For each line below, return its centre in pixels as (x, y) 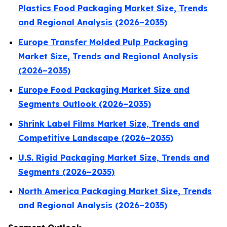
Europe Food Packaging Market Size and (104, 90)
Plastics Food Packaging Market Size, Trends (113, 8)
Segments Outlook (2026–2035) (85, 104)
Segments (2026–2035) (66, 172)
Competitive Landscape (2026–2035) (96, 138)
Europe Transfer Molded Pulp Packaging (103, 42)
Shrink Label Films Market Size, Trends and (109, 124)
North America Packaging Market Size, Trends (115, 191)
